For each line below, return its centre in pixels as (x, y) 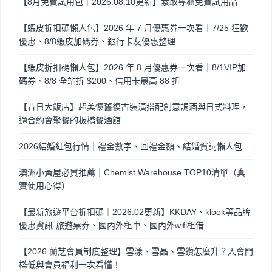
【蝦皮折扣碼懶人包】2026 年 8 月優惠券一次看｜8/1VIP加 (132, 67)
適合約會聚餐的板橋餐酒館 (70, 120)
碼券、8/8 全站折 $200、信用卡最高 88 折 (100, 80)
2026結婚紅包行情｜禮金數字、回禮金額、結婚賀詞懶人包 (131, 146)
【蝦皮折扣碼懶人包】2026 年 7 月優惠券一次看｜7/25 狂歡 (134, 28)
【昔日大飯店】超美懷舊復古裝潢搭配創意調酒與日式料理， (134, 107)
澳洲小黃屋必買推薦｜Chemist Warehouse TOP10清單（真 (132, 172)
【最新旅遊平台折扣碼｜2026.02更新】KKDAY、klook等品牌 (135, 212)
